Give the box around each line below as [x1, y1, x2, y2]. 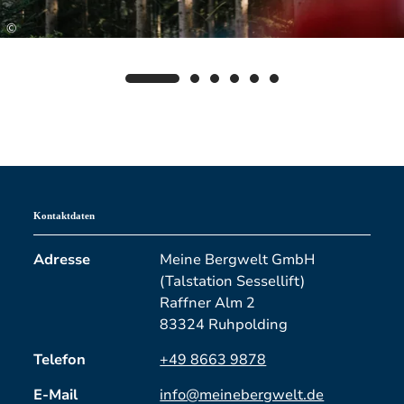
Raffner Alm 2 [160, 292, 256, 313]
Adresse [33, 249, 91, 270]
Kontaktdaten [33, 210, 96, 221]
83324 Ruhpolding [160, 314, 289, 335]
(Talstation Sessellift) [160, 271, 306, 291]
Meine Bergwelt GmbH [160, 249, 316, 270]
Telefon [33, 349, 87, 370]
